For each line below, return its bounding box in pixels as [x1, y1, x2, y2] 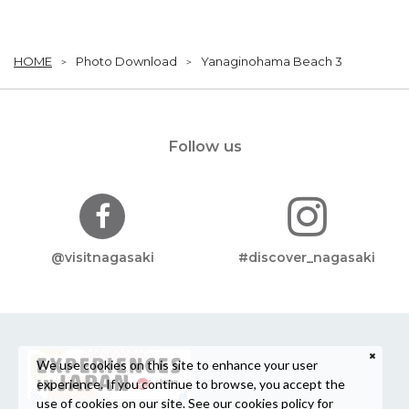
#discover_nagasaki [238, 249, 375, 267]
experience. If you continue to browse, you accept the [37, 375, 345, 392]
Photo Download [76, 54, 177, 69]
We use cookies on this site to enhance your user [37, 356, 318, 372]
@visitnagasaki [50, 249, 154, 267]
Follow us [167, 137, 242, 156]
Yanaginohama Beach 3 [201, 54, 342, 69]
